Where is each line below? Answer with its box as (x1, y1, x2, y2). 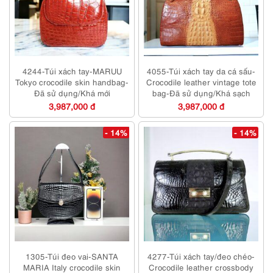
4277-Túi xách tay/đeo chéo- (147, 250, 255, 262)
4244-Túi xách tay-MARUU (22, 65, 122, 77)
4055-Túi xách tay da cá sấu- (147, 65, 255, 77)
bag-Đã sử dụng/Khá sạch (152, 87, 250, 99)
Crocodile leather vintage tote (146, 76, 257, 88)
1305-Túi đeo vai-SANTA (26, 250, 118, 262)
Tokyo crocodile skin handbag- (15, 76, 129, 88)
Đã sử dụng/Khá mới (34, 87, 110, 99)
